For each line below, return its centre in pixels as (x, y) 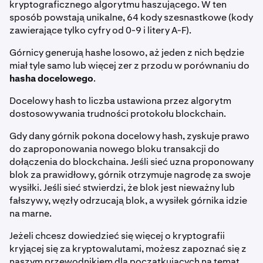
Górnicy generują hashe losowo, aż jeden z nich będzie (127, 53)
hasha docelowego (51, 79)
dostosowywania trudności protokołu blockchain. (118, 114)
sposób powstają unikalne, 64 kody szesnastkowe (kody (131, 18)
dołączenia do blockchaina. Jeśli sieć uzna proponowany (131, 162)
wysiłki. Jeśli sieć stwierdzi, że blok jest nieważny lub (122, 188)
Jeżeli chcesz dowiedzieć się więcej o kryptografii (117, 236)
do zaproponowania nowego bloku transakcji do (114, 149)
